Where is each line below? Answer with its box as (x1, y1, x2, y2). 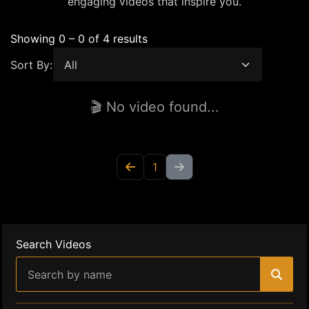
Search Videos (16, 237, 91, 251)
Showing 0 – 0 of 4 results (10, 32, 148, 46)
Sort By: (10, 57, 52, 72)
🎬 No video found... (90, 99, 219, 115)
